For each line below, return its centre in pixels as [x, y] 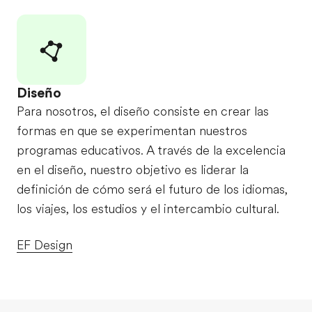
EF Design [45, 245]
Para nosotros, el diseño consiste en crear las [143, 111]
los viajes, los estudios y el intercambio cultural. [148, 209]
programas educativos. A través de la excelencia [151, 150]
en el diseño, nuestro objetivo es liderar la [133, 170]
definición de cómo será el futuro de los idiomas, [152, 189]
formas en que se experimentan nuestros [132, 131]
